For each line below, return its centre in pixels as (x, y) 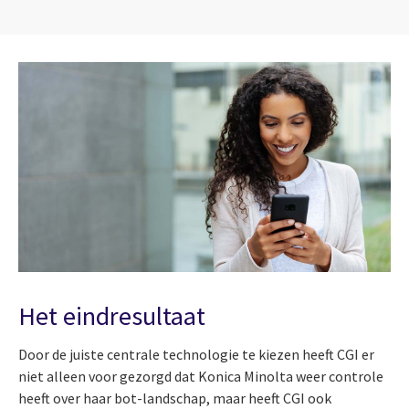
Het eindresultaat (112, 316)
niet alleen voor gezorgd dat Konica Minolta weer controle (201, 376)
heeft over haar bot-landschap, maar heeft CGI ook (175, 398)
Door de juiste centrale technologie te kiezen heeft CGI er (196, 354)
